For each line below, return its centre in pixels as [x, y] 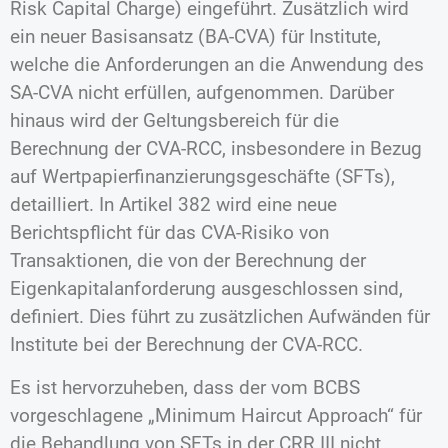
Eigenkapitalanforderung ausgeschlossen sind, [206, 289]
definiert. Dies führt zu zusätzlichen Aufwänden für [220, 317]
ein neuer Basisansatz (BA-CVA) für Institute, [195, 37]
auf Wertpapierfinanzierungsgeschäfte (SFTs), [202, 177]
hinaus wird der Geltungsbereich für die [174, 121]
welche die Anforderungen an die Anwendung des [217, 65]
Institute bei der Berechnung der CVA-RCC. [189, 345]
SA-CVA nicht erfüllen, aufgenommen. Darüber [202, 93]
